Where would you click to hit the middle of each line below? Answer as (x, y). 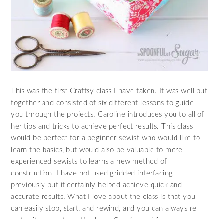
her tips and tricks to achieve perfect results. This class (102, 126)
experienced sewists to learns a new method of (89, 161)
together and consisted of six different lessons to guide (102, 103)
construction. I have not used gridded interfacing (92, 173)
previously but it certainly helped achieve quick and (97, 185)
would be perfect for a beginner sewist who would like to (106, 138)
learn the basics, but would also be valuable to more (97, 150)
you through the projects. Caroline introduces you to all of (108, 114)
